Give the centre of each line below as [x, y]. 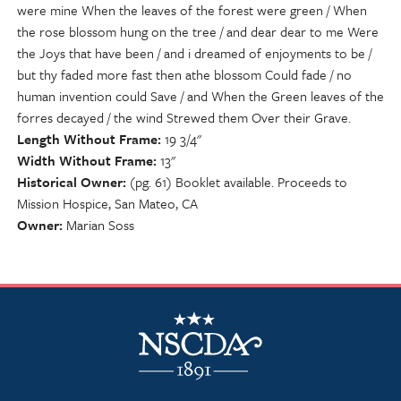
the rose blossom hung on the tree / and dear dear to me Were [198, 31]
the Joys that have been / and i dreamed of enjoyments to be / [194, 53]
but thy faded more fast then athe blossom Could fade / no [184, 74]
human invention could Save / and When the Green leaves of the [200, 96]
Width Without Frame [85, 160]
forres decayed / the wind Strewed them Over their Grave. [184, 117]
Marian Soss [100, 225]
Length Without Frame [87, 139]
